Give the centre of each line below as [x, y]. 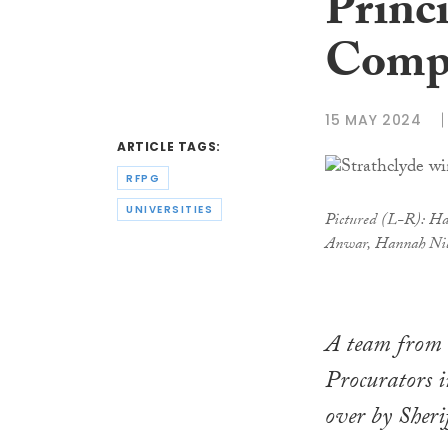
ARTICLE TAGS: [169, 147]
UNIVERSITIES [169, 210]
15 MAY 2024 [373, 119]
